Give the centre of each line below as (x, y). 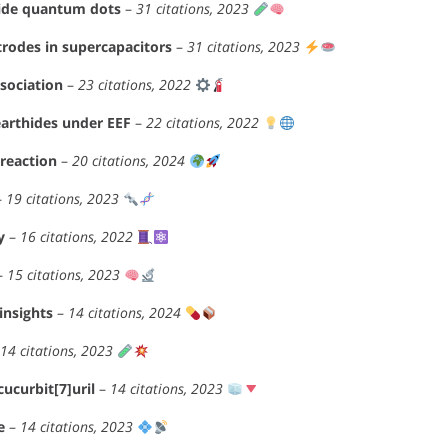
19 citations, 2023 (62, 199)
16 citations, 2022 (76, 237)
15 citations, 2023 (63, 275)
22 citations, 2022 (202, 123)
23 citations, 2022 (134, 85)
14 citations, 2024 (124, 313)
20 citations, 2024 (128, 161)
